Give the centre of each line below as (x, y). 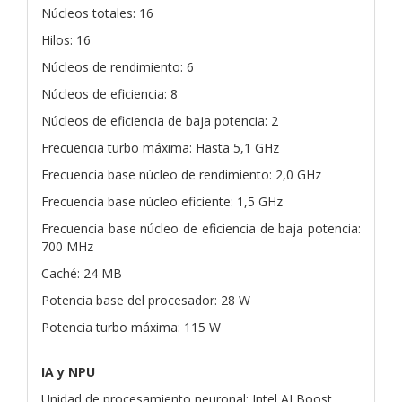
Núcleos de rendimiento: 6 (118, 66)
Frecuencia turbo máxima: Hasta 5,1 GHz (160, 147)
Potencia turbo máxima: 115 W (131, 327)
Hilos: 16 (66, 39)
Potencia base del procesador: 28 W (146, 300)
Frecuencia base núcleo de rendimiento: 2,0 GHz (181, 174)
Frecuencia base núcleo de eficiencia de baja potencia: (201, 228)
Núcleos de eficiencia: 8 (109, 93)
